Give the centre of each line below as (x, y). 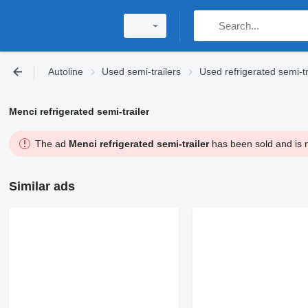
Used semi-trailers (141, 71)
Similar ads (42, 186)
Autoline (66, 71)
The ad (52, 144)
